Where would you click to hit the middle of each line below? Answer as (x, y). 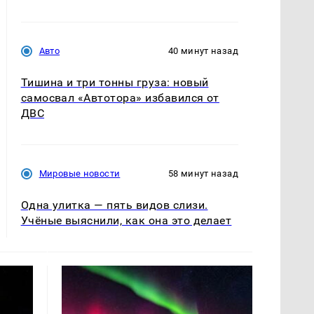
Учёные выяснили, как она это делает (126, 221)
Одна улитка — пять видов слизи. (114, 205)
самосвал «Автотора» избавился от (120, 98)
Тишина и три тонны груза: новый (115, 83)
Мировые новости (80, 174)
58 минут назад (203, 174)
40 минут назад (203, 51)
